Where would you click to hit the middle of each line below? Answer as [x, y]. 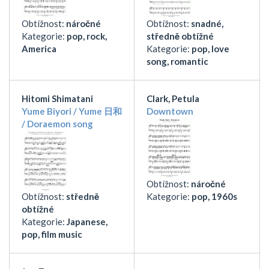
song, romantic [177, 61]
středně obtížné [180, 36]
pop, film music [52, 234]
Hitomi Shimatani [57, 98]
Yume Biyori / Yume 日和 [72, 111]
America [39, 48]
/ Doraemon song [57, 123]
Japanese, [87, 221]
